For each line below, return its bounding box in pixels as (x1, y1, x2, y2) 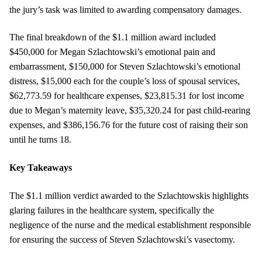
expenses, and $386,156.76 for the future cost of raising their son (9, 120, 248, 130)
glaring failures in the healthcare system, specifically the (9, 205, 214, 215)
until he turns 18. (9, 135, 71, 145)
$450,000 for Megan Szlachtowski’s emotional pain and (9, 47, 215, 57)
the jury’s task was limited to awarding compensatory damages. (9, 4, 242, 15)
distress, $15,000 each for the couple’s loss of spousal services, (9, 76, 240, 87)
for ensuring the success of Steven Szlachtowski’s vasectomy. (9, 234, 235, 244)
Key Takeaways (9, 163, 72, 173)
